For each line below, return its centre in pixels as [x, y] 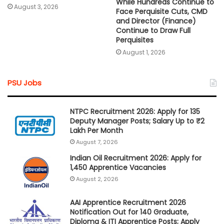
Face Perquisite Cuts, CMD [162, 11]
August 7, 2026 [97, 142]
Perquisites [135, 40]
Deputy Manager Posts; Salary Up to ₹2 [137, 121]
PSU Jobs [24, 82]
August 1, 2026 [144, 52]
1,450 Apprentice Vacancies [118, 167]
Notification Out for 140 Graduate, [129, 212]
